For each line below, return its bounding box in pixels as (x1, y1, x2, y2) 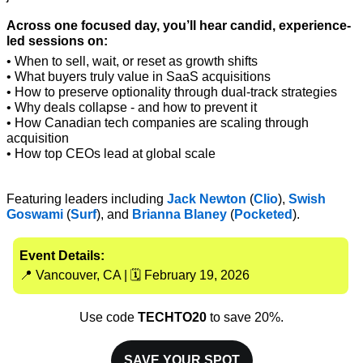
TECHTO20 (138, 310, 207, 325)
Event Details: (19, 249, 105, 263)
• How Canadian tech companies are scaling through (6, 116, 309, 130)
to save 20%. (207, 310, 284, 325)
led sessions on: (6, 34, 108, 49)
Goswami (6, 207, 63, 222)
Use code (79, 310, 138, 325)
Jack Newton (167, 192, 250, 207)
